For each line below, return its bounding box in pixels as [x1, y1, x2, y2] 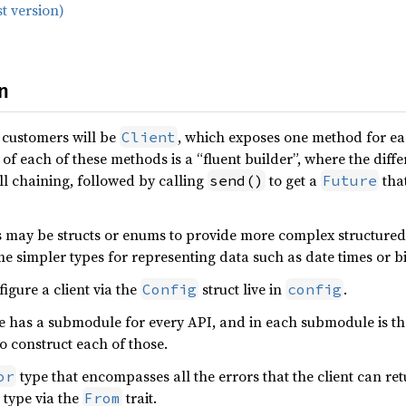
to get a [266, 170, 321, 191]
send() [209, 171, 264, 190]
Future [323, 171, 377, 190]
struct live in [198, 279, 285, 300]
